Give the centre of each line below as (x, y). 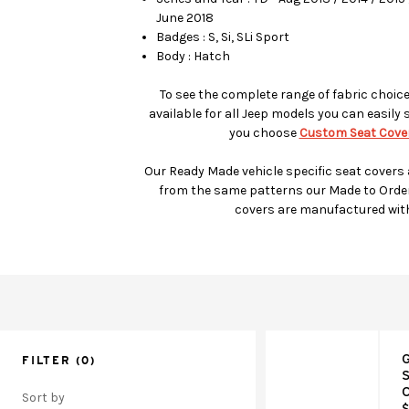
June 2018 (185, 17)
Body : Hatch (194, 56)
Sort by (43, 397)
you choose (262, 132)
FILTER (47, 360)
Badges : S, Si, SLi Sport (223, 37)
